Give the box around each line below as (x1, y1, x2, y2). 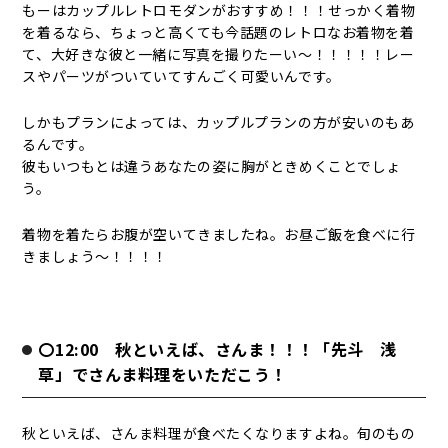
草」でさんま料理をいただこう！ (38, 362, 287, 386)
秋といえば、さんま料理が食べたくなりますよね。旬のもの (22, 423, 416, 443)
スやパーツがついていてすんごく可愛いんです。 (22, 66, 341, 86)
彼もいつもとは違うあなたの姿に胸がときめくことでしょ (22, 156, 401, 176)
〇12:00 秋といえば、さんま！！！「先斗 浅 (38, 337, 397, 361)
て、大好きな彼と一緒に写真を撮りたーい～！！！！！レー (22, 44, 415, 64)
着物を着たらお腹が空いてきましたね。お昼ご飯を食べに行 (22, 224, 416, 244)
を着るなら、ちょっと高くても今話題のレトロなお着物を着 (22, 22, 415, 42)
